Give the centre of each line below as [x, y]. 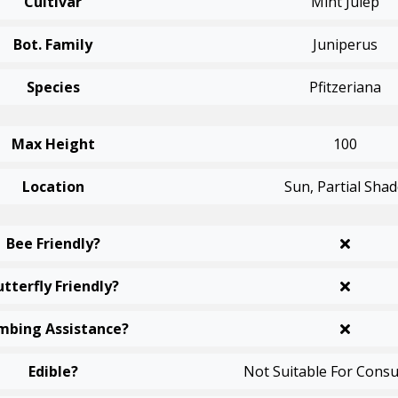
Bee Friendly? [53, 243]
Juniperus [345, 44]
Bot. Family [53, 44]
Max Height [53, 144]
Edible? [53, 371]
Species [53, 87]
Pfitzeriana [345, 87]
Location [53, 187]
